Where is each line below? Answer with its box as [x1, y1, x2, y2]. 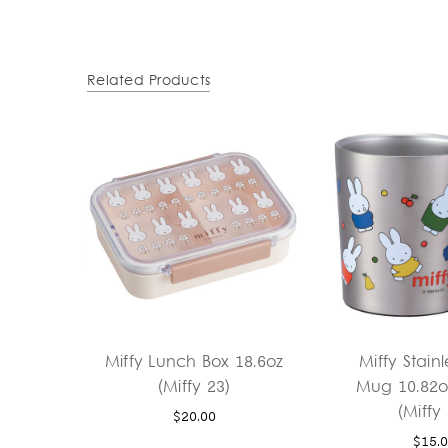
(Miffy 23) [157, 376, 231, 399]
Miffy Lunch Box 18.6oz [104, 351, 284, 374]
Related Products [87, 71, 210, 91]
